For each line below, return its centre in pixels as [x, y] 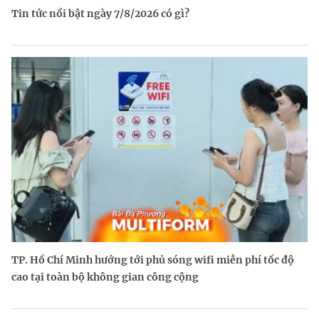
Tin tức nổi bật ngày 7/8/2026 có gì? [100, 14]
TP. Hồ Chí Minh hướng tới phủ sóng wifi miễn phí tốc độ [153, 260]
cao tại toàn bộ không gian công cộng [105, 277]
